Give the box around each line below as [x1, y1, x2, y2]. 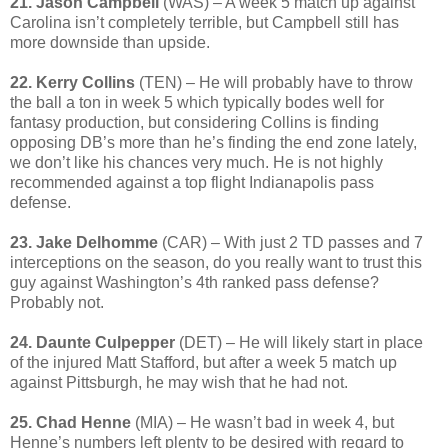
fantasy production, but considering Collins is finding [10, 113, 379, 131]
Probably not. [10, 293, 104, 311]
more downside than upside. [10, 33, 210, 51]
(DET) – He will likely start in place [175, 333, 423, 351]
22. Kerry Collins [10, 73, 135, 91]
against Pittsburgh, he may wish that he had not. [10, 373, 348, 391]
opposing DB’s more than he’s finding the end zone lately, [10, 133, 417, 151]
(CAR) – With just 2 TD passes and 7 [158, 233, 423, 251]
